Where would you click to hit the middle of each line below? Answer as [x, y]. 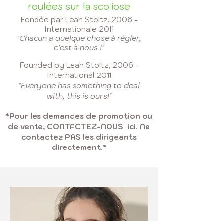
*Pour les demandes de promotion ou [79, 116]
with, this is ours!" [79, 96]
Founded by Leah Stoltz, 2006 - [79, 65]
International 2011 [79, 75]
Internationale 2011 [79, 29]
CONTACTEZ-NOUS [85, 127]
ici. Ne [137, 127]
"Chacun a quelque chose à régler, [79, 38]
